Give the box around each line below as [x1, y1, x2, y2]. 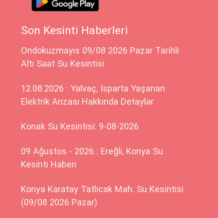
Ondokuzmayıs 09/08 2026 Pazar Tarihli [21, 45, 180, 56]
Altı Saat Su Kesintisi [21, 58, 105, 69]
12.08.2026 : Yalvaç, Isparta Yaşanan [21, 83, 165, 94]
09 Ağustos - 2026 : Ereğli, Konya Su [21, 146, 163, 157]
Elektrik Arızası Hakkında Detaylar [21, 96, 154, 107]
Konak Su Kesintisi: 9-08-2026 [21, 121, 139, 132]
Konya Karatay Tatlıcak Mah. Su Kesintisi [21, 184, 184, 195]
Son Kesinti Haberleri [21, 24, 128, 37]
